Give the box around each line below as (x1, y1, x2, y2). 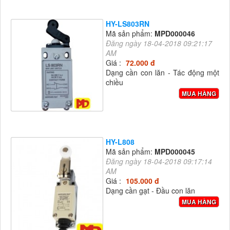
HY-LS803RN (106, 18, 149, 29)
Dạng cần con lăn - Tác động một (106, 67, 219, 78)
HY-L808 (106, 137, 135, 147)
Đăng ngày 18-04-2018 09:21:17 (106, 38, 212, 49)
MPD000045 (155, 146, 195, 157)
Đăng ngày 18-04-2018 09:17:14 (106, 156, 212, 167)
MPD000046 (155, 28, 195, 39)
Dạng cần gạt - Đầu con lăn (106, 185, 195, 196)
